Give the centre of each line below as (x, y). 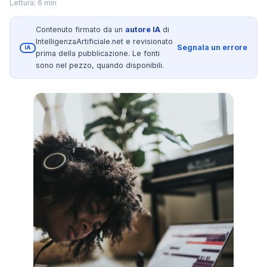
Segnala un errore (212, 47)
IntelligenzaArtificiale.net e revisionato (105, 41)
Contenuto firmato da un (81, 30)
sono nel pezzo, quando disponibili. (100, 65)
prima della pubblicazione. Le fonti (98, 53)
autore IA (143, 30)
